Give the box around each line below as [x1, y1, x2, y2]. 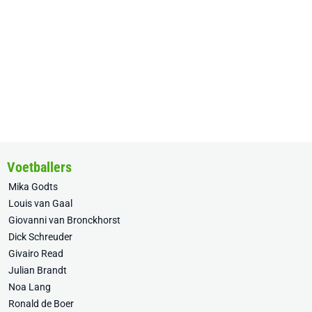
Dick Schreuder [8, 231, 72, 242]
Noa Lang [8, 281, 51, 292]
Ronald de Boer [8, 298, 74, 309]
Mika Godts [8, 181, 58, 192]
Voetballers [7, 159, 72, 175]
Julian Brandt [8, 265, 67, 276]
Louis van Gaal [8, 198, 72, 209]
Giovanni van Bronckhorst [8, 214, 120, 226]
